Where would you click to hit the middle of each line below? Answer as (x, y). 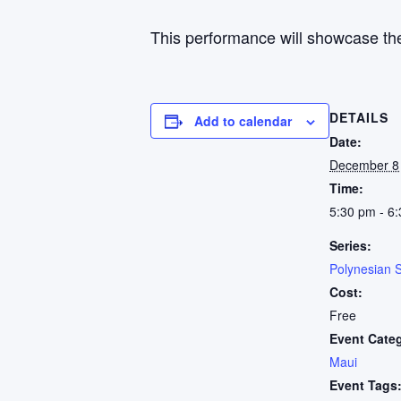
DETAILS (359, 117)
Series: (350, 245)
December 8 (364, 165)
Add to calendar (243, 121)
